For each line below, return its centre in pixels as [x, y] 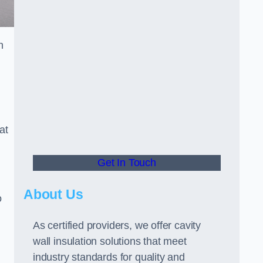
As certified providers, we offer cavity [117, 225]
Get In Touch [127, 163]
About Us [53, 194]
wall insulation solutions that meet [110, 241]
